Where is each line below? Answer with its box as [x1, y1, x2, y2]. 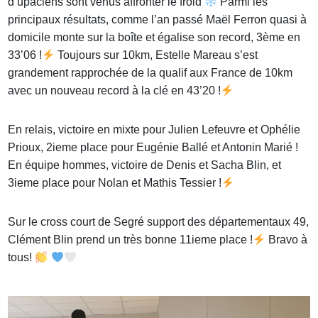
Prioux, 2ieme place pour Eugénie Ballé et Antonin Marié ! [8, 141, 299, 154]
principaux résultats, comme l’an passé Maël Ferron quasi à [8, 13, 307, 26]
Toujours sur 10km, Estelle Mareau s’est [55, 49, 258, 62]
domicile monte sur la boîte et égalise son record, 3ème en [8, 31, 301, 44]
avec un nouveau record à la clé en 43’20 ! [8, 84, 221, 97]
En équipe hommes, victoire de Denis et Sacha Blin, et [8, 159, 282, 172]
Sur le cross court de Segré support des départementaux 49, [8, 216, 309, 229]
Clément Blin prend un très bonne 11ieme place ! [8, 234, 253, 246]
